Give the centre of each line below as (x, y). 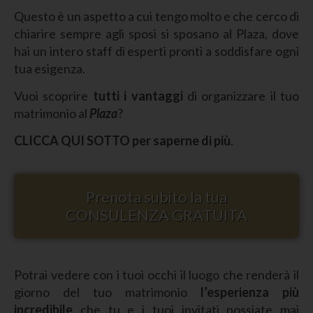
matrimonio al (52, 113)
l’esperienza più (250, 292)
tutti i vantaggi (138, 95)
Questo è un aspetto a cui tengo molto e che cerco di (156, 16)
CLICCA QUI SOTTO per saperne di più (122, 141)
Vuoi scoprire (53, 95)
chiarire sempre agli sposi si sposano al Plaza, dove (156, 33)
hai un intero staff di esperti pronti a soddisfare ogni (156, 51)
